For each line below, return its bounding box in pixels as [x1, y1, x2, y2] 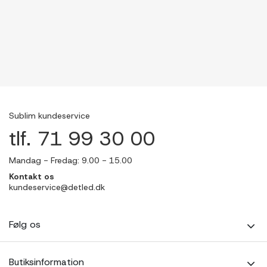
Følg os [9, 218, 41, 231]
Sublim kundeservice [9, 110, 90, 121]
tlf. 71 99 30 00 [9, 126, 155, 151]
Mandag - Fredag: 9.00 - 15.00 [9, 155, 132, 166]
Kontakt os [9, 171, 54, 182]
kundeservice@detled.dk [9, 182, 105, 193]
